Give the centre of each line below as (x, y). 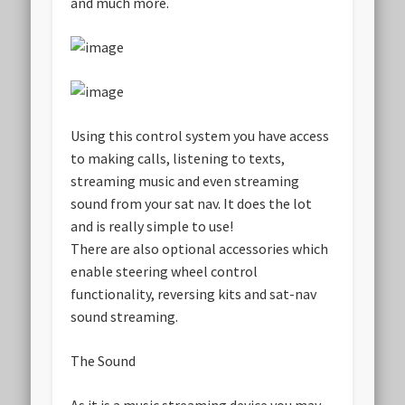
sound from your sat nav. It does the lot (192, 204)
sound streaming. (125, 317)
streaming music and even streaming (185, 181)
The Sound (104, 361)
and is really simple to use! (152, 226)
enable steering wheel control (165, 272)
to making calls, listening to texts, (178, 159)
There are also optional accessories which (200, 249)
